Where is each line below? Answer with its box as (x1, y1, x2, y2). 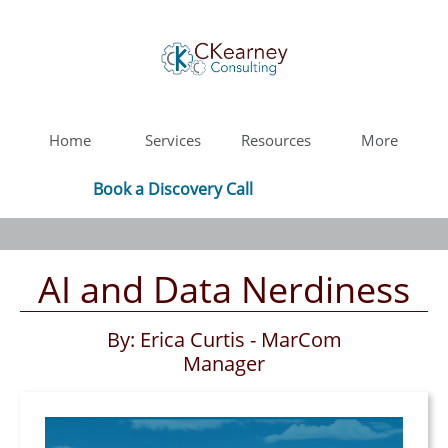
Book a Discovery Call (92, 178, 253, 200)
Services (145, 130, 201, 150)
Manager (183, 350, 265, 377)
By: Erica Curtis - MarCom (106, 326, 342, 353)
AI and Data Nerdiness (38, 265, 410, 314)
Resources (241, 130, 311, 150)
